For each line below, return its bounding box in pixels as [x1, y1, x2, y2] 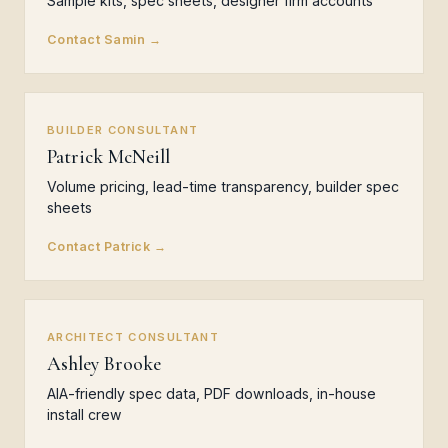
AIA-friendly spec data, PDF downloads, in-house [47, 385, 376, 402]
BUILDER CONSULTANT [47, 123, 199, 137]
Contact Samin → [47, 32, 162, 47]
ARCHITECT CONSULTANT [47, 330, 219, 344]
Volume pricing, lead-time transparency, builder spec [47, 178, 399, 195]
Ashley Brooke [47, 352, 161, 376]
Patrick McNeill [47, 145, 170, 169]
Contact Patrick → [47, 239, 167, 254]
